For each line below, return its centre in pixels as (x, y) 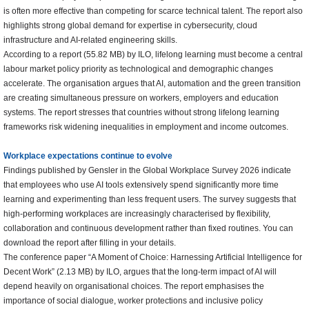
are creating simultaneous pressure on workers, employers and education (141, 98)
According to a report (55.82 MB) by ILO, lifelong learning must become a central (153, 55)
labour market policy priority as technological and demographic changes (138, 69)
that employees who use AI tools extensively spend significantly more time (141, 185)
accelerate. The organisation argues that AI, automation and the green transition (152, 84)
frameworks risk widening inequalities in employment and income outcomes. (146, 127)
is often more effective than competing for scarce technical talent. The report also (153, 11)
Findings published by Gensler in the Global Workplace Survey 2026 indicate (147, 171)
